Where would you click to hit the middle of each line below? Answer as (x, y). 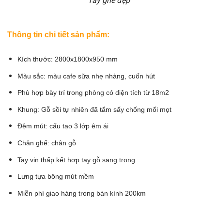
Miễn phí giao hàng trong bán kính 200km (81, 193)
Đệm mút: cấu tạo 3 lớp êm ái (63, 126)
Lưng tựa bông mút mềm (56, 177)
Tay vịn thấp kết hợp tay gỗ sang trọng (76, 160)
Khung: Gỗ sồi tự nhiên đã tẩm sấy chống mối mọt (94, 109)
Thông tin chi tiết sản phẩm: (58, 35)
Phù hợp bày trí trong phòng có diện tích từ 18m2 (93, 93)
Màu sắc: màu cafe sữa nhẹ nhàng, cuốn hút (87, 76)
